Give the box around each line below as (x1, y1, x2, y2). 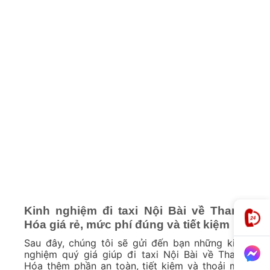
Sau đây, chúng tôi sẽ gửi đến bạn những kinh (24, 236, 246, 249)
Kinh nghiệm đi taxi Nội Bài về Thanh (24, 204, 246, 218)
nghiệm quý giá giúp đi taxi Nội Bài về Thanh (24, 248, 246, 260)
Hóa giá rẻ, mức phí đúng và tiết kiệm (24, 218, 230, 231)
